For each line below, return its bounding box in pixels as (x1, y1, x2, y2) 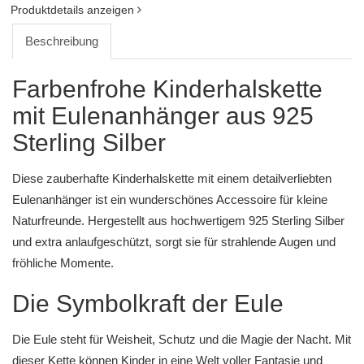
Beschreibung (25, 34, 98, 48)
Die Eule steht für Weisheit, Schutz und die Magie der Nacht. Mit (12, 332, 351, 346)
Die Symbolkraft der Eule (12, 290, 284, 317)
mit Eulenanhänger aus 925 (12, 102, 314, 129)
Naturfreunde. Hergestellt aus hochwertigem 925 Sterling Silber (12, 214, 344, 227)
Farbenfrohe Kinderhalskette (12, 76, 323, 102)
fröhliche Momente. (12, 256, 114, 270)
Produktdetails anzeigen (11, 3, 137, 16)
